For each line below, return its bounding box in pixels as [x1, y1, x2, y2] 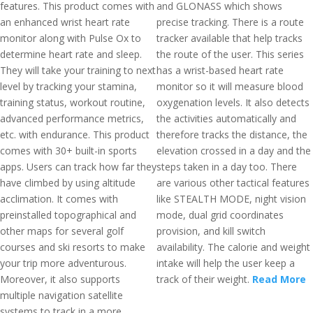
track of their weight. [156, 272, 252, 286]
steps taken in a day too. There [156, 160, 297, 173]
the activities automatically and [156, 112, 296, 125]
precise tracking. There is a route [156, 15, 304, 29]
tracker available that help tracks [156, 31, 303, 45]
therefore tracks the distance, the [156, 128, 307, 141]
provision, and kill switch [156, 224, 265, 238]
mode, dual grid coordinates [156, 208, 284, 221]
